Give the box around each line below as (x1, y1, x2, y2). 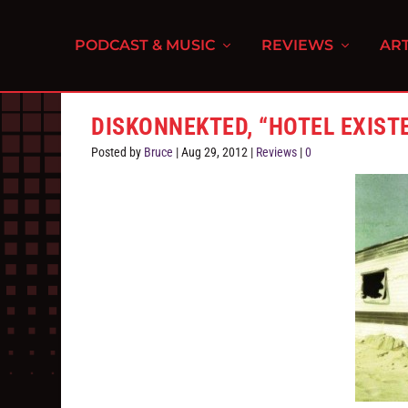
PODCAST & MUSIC (75, 36, 216, 54)
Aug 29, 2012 (181, 145, 249, 159)
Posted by (91, 145, 145, 159)
